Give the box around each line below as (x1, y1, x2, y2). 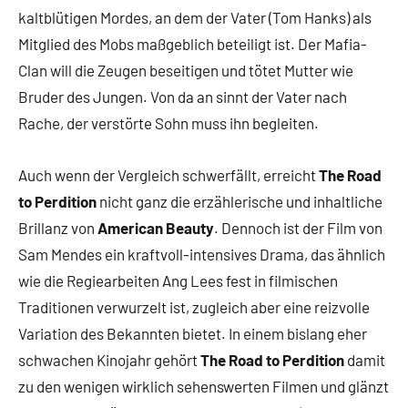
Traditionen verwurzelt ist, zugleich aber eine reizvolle (18, 298, 370, 316)
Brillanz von (18, 219, 97, 237)
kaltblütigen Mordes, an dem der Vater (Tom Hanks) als (18, 8, 372, 26)
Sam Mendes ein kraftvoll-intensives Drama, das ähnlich (18, 245, 385, 263)
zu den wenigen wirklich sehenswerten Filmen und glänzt (18, 377, 389, 395)
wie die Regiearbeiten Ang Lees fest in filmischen (18, 271, 338, 290)
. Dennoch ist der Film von (214, 219, 382, 237)
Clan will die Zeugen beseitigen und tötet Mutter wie (18, 61, 353, 79)
